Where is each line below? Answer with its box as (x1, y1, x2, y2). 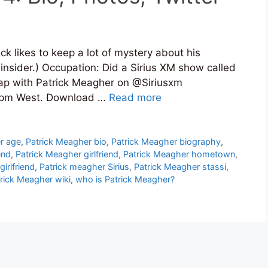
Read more (109, 92, 162, 104)
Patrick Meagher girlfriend (16, 149, 118, 160)
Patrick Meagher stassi (134, 162, 226, 172)
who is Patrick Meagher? (75, 174, 175, 185)
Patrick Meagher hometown (123, 149, 235, 160)
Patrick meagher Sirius (39, 162, 129, 172)
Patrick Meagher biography (111, 136, 221, 147)
